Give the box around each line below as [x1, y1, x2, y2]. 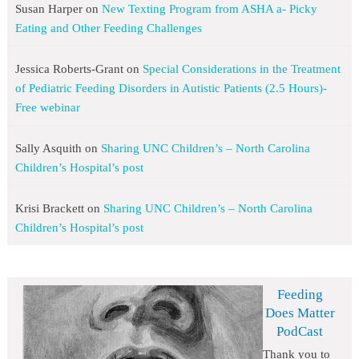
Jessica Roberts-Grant [14, 63, 123, 76]
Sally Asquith [14, 142, 82, 155]
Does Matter [264, 305, 335, 321]
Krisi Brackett [14, 202, 84, 216]
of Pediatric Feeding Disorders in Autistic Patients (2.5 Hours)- [14, 82, 327, 95]
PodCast [276, 324, 323, 340]
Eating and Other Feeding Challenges [14, 22, 202, 35]
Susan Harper [14, 2, 83, 16]
